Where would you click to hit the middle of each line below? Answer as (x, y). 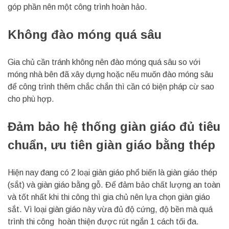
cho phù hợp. (32, 99)
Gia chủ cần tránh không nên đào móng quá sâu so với (104, 62)
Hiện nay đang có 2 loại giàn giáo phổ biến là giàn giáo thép (112, 173)
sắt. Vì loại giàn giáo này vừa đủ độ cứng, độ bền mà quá (110, 210)
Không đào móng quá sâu (85, 35)
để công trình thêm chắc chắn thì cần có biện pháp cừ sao (111, 87)
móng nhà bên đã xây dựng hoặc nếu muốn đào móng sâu (110, 75)
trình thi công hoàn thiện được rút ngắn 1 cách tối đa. (103, 222)
